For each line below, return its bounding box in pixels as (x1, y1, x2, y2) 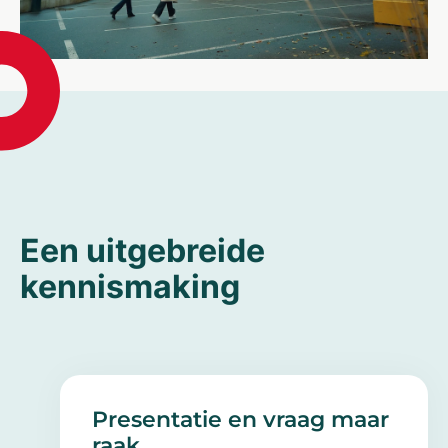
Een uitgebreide (20, 230, 265, 270)
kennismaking (20, 266, 240, 306)
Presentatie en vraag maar (92, 405, 389, 433)
